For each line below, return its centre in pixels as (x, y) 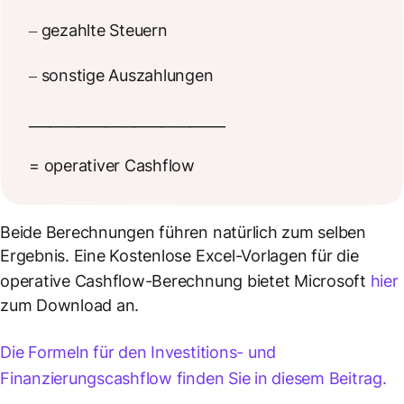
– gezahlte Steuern (98, 31)
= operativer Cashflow (112, 166)
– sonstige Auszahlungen (121, 76)
